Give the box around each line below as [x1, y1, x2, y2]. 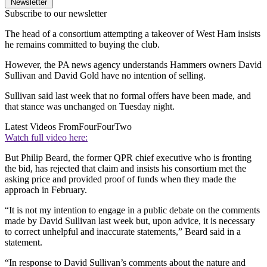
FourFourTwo [79, 122, 132, 132]
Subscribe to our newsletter [5, 8, 107, 19]
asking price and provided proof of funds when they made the [5, 174, 236, 185]
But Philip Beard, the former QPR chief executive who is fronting [5, 153, 252, 163]
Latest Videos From [5, 122, 79, 132]
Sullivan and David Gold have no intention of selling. [5, 70, 206, 81]
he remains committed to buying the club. [5, 39, 160, 50]
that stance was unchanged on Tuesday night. [5, 101, 175, 112]
